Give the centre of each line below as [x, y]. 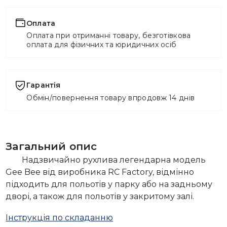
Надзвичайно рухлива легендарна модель [114, 160]
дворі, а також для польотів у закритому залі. [100, 196]
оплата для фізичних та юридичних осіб [102, 45]
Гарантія [44, 85]
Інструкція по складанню [60, 218]
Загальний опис [51, 146]
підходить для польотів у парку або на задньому [109, 184]
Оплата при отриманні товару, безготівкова [109, 36]
